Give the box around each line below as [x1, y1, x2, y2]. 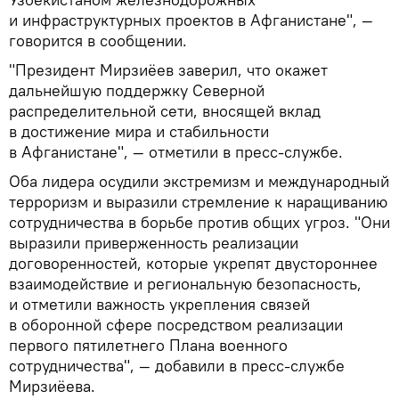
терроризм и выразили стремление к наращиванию [9, 191, 387, 212]
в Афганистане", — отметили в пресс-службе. [9, 141, 343, 162]
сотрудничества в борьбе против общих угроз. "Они [9, 211, 390, 232]
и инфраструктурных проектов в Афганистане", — [9, 9, 373, 30]
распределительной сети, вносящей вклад [9, 100, 321, 121]
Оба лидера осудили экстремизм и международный [9, 170, 389, 191]
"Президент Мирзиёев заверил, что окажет [9, 59, 328, 80]
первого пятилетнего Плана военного [9, 334, 288, 355]
